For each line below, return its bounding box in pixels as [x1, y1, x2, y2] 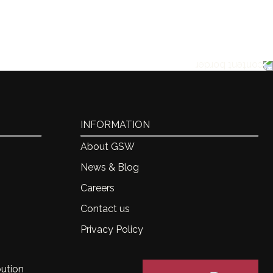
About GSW [80, 141, 135, 152]
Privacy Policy [80, 224, 143, 235]
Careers [80, 182, 115, 194]
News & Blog [80, 161, 139, 173]
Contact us [80, 203, 130, 214]
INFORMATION [80, 119, 150, 130]
